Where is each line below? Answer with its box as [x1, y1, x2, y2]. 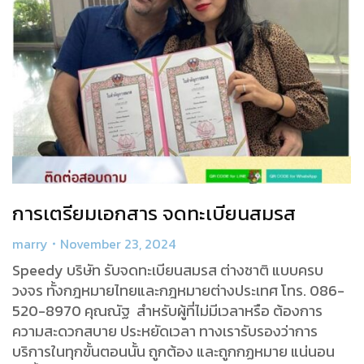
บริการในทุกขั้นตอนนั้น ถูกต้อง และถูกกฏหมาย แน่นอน [12, 340, 335, 362]
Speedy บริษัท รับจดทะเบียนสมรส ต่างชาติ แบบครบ [12, 258, 323, 281]
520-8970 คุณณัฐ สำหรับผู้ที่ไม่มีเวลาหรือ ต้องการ [12, 299, 323, 322]
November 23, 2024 [60, 233, 175, 253]
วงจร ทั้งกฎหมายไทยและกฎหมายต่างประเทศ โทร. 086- [12, 279, 344, 301]
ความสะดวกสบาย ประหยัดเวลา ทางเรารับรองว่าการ [12, 319, 318, 342]
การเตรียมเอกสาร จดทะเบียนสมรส [12, 198, 296, 227]
